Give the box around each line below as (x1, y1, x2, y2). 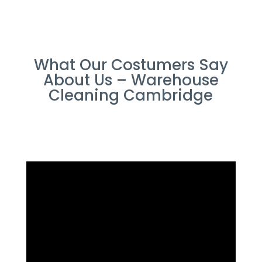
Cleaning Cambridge (49, 85, 213, 106)
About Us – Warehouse (43, 70, 219, 91)
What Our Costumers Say (33, 54, 228, 75)
